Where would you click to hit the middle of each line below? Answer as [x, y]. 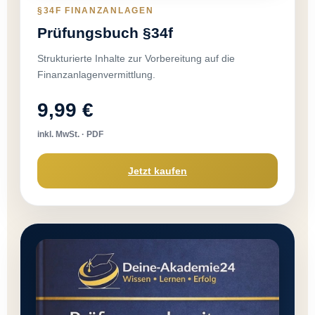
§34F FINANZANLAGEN [96, 11]
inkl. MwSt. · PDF [70, 134]
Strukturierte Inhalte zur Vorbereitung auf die [136, 58]
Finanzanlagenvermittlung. [96, 75]
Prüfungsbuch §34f [105, 33]
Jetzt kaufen [157, 171]
